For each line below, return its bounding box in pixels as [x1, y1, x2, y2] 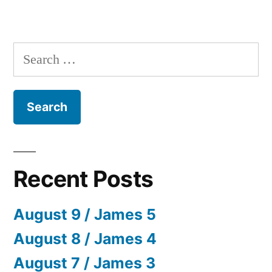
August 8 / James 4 [13, 229, 157, 248]
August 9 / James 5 [13, 205, 156, 223]
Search [13, 44, 49, 62]
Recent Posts [13, 165, 154, 192]
